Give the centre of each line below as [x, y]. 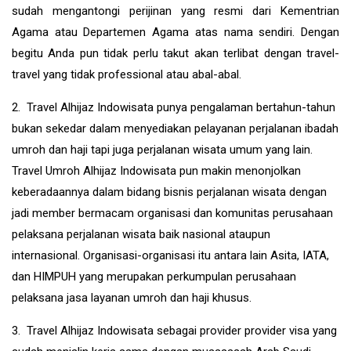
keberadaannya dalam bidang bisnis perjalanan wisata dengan [169, 192]
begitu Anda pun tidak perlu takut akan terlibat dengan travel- [175, 53]
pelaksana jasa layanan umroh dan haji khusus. [132, 297]
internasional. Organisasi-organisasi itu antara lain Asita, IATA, [170, 255]
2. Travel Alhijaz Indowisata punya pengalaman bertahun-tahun [174, 107]
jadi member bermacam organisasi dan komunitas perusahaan [172, 213]
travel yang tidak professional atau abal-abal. [127, 74]
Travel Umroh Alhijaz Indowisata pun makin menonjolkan [156, 170]
